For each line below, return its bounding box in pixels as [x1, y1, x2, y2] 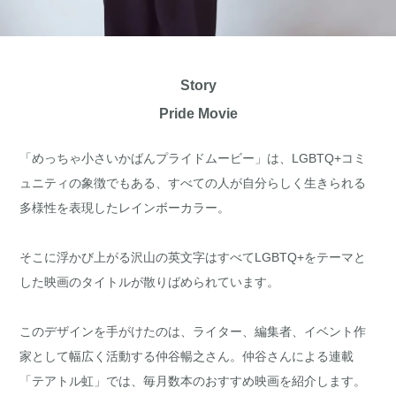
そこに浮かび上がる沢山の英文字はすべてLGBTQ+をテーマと [19, 249, 367, 264]
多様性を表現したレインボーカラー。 [19, 200, 231, 215]
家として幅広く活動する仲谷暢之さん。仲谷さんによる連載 [19, 348, 354, 363]
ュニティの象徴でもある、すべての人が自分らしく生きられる [19, 175, 367, 190]
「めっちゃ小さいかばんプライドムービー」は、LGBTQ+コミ [19, 150, 367, 165]
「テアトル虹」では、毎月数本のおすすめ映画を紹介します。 [19, 373, 367, 388]
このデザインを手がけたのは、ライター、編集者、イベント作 [19, 324, 367, 339]
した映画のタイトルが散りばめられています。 [19, 274, 280, 289]
